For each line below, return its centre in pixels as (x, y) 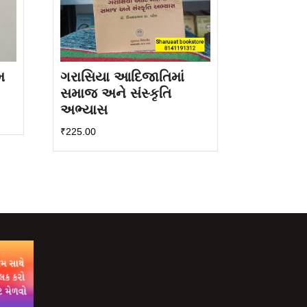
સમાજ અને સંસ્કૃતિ (115, 94)
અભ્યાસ (84, 110)
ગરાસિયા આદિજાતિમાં (122, 77)
